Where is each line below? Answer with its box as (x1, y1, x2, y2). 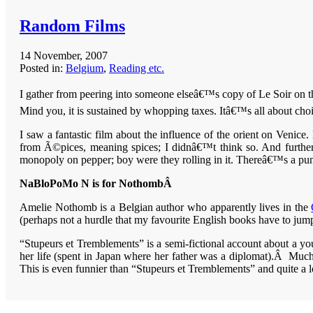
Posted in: (20, 61, 66, 74)
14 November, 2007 (20, 49, 108, 61)
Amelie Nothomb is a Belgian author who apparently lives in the (20, 201, 312, 213)
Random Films (20, 16, 125, 35)
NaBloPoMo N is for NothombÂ (20, 177, 175, 189)
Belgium (66, 61, 103, 74)
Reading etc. (109, 61, 164, 74)
